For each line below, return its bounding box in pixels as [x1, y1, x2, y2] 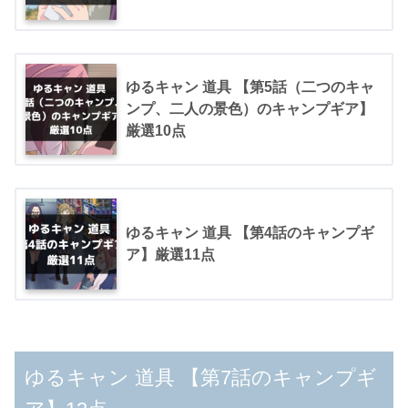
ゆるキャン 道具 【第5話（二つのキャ [126, 78, 374, 95]
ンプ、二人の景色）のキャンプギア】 [126, 100, 373, 117]
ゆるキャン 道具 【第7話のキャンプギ [25, 365, 378, 389]
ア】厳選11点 [126, 246, 215, 262]
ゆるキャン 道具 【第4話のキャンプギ [126, 224, 374, 240]
